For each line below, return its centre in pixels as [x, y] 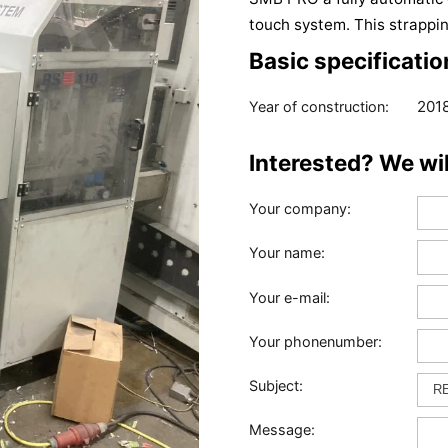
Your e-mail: [289, 297]
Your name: [287, 252]
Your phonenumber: [315, 341]
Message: [282, 429]
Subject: [276, 385]
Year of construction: [319, 106]
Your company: [300, 208]
